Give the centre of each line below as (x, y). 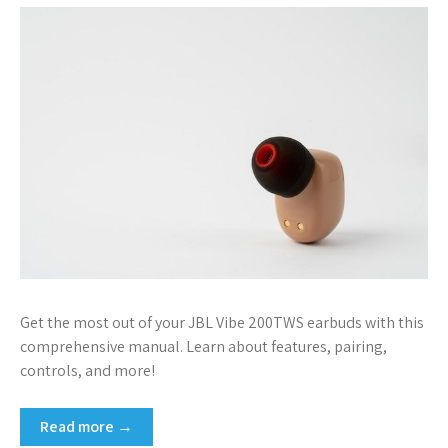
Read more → (86, 426)
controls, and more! (87, 370)
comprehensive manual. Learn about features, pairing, (203, 346)
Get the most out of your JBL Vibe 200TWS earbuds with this (222, 322)
